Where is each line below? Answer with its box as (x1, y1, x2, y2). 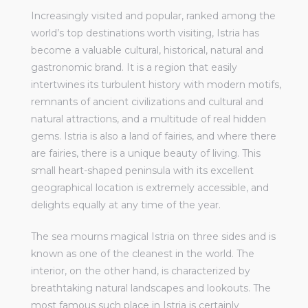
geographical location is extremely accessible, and (31, 181, 269, 194)
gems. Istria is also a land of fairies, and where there (31, 129, 276, 142)
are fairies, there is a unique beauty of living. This (31, 146, 261, 159)
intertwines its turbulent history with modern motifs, (31, 78, 281, 91)
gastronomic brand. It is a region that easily (31, 60, 237, 74)
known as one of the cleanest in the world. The (31, 247, 254, 260)
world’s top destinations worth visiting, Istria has (31, 26, 259, 39)
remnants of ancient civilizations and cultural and (31, 95, 263, 108)
